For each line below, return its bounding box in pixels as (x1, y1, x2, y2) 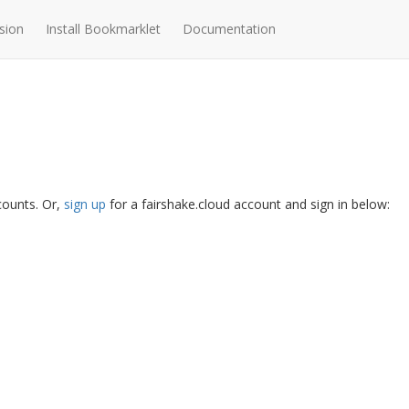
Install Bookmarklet (46, 20, 161, 37)
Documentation (183, 20, 276, 37)
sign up (64, 195, 106, 213)
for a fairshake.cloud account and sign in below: (106, 195, 390, 213)
